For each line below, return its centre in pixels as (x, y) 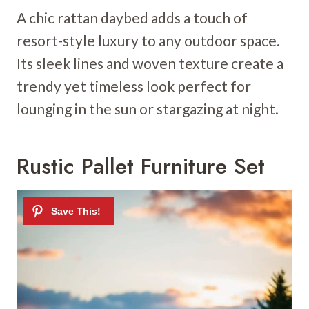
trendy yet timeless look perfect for (134, 86)
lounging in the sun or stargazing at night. (148, 108)
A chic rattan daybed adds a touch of (132, 17)
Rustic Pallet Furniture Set (141, 166)
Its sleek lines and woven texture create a (150, 63)
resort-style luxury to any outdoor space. (148, 40)
